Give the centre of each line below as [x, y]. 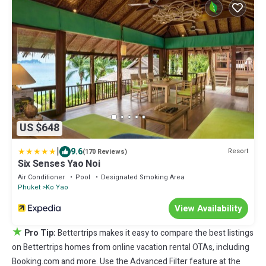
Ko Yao [57, 187]
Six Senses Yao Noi [59, 164]
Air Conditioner [41, 177]
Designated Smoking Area [143, 177]
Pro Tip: [40, 233]
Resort [238, 151]
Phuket [29, 187]
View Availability [208, 208]
